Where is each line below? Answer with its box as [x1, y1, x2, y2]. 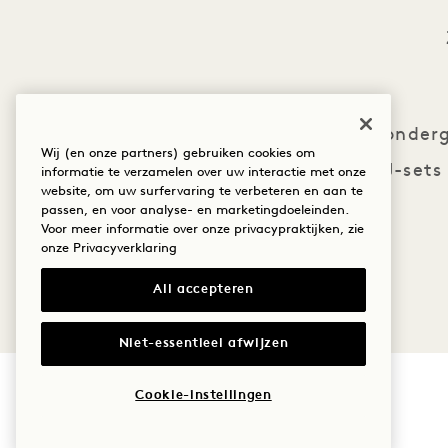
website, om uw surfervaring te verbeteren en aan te [41, 185, 363, 199]
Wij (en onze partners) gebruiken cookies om [41, 147, 315, 161]
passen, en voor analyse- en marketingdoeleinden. [41, 204, 349, 218]
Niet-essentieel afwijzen [118, 336, 289, 350]
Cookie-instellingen [135, 389, 272, 403]
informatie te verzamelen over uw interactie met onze [41, 166, 366, 180]
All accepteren [153, 283, 254, 297]
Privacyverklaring [73, 242, 177, 256]
